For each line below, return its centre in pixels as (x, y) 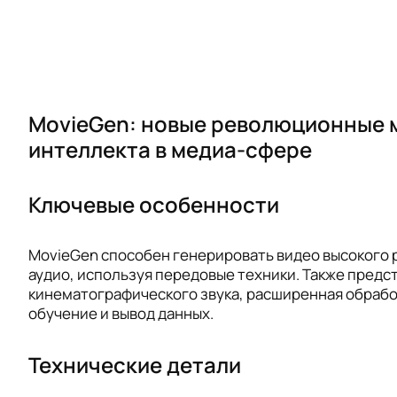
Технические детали (135, 365)
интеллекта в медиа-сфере (170, 149)
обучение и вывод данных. (121, 314)
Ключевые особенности (154, 204)
